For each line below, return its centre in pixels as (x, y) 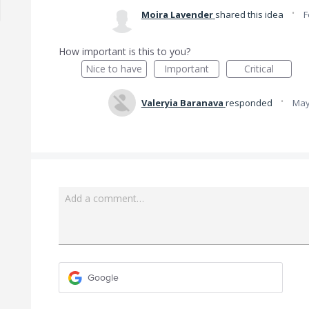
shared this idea (250, 14)
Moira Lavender (177, 14)
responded (250, 103)
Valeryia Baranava (182, 103)
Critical (259, 69)
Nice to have (114, 69)
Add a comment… (104, 198)
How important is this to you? (124, 51)
